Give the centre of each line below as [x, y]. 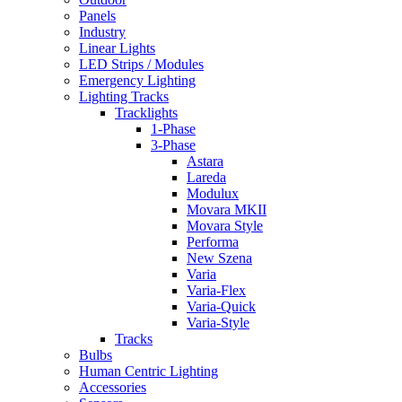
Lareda [206, 177]
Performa [213, 242]
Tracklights [146, 113]
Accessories [113, 387]
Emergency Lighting [137, 80]
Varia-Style [218, 323]
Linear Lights [117, 48]
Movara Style [225, 226]
